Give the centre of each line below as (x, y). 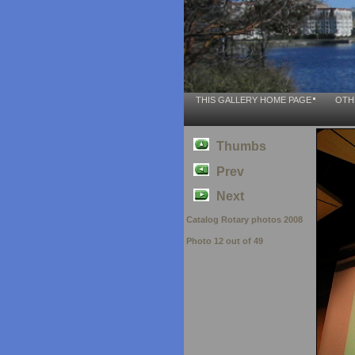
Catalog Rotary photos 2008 (244, 220)
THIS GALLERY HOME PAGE (254, 100)
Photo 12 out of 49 (225, 240)
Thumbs (241, 146)
